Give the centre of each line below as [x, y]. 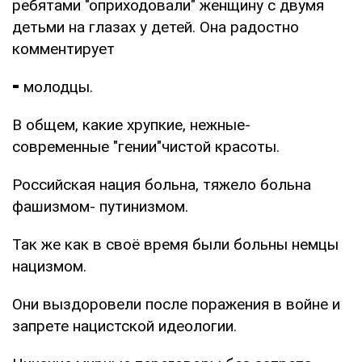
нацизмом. [49, 266]
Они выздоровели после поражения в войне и [176, 304]
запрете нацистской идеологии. [124, 326]
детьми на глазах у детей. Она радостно [156, 27]
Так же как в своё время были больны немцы [175, 244]
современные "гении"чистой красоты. [146, 146]
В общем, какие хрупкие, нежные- [131, 124]
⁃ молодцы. [53, 86]
